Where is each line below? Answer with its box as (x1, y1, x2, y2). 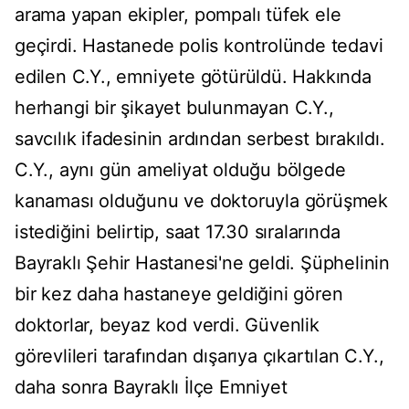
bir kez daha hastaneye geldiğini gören (15, 283, 343, 306)
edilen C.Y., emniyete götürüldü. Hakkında (15, 66, 372, 89)
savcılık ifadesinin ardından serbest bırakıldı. (15, 128, 385, 151)
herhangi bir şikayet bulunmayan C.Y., (15, 97, 334, 120)
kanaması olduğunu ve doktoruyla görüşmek (15, 190, 388, 213)
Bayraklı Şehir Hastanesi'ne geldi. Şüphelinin (15, 252, 390, 275)
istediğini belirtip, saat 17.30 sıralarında (15, 221, 341, 244)
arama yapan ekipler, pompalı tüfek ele (15, 4, 341, 26)
